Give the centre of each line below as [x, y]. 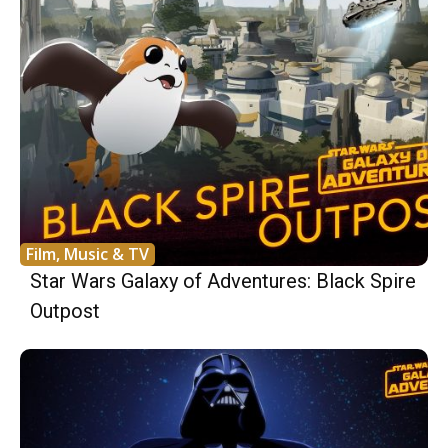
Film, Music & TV [87, 253]
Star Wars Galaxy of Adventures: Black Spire [223, 280]
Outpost [65, 310]
